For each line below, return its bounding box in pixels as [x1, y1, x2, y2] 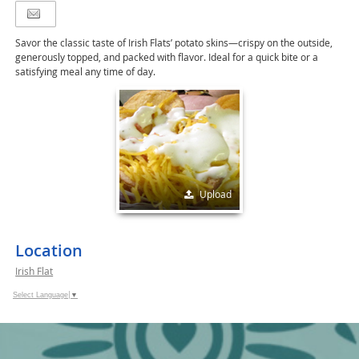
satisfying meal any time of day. [15, 65, 156, 78]
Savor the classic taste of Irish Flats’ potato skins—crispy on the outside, [15, 36, 333, 49]
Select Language [13, 291, 68, 300]
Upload [200, 188, 232, 200]
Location [15, 240, 83, 261]
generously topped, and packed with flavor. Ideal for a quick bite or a [15, 50, 319, 63]
